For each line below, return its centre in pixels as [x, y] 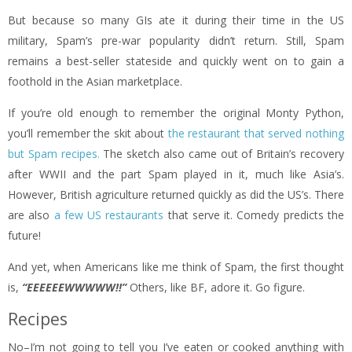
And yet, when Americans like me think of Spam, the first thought [176, 266]
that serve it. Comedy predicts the [254, 214]
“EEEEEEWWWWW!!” [74, 287]
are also [31, 214]
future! [24, 235]
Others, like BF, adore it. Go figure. [216, 287]
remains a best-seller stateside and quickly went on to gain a [176, 60]
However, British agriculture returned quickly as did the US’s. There [176, 194]
